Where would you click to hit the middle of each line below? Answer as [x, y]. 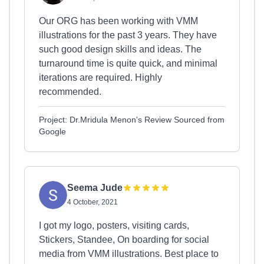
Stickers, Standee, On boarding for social [124, 240]
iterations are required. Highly [100, 77]
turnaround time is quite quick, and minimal [128, 63]
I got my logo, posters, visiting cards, [114, 225]
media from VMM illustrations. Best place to [129, 254]
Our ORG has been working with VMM [118, 21]
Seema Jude [95, 188]
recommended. [70, 92]
